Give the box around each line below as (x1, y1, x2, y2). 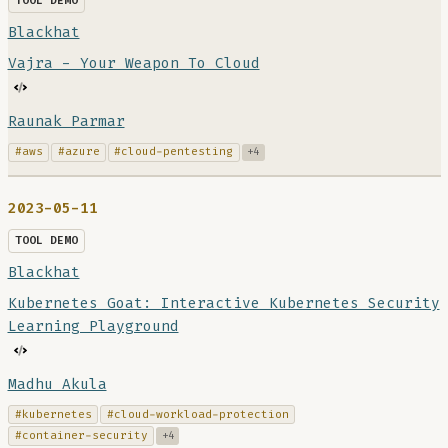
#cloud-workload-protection (106, 406, 289, 422)
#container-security (14, 428, 148, 444)
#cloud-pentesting (114, 144, 234, 160)
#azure (57, 144, 100, 160)
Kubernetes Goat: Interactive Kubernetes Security (7, 293, 440, 313)
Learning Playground (7, 316, 179, 336)
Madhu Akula (7, 374, 107, 394)
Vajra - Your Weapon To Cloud (7, 54, 260, 74)
